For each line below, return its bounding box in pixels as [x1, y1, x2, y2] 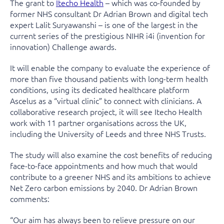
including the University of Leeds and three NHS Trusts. [10, 128, 206, 139]
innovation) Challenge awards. [10, 41, 116, 52]
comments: [10, 193, 49, 204]
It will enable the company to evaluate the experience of [10, 62, 210, 73]
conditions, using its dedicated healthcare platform [10, 84, 189, 95]
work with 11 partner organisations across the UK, [10, 117, 186, 128]
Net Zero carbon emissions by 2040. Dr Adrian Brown [10, 182, 197, 193]
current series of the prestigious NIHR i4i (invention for [10, 30, 205, 41]
